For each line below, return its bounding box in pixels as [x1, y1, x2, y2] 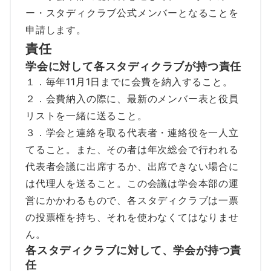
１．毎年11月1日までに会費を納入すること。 [25, 75, 233, 88]
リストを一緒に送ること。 [25, 109, 148, 122]
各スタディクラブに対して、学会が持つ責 [25, 243, 242, 256]
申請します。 [25, 23, 87, 36]
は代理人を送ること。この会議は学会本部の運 [25, 177, 239, 189]
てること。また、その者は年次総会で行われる [25, 143, 239, 155]
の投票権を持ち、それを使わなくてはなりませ [25, 211, 239, 223]
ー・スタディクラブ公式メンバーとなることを [25, 6, 239, 19]
